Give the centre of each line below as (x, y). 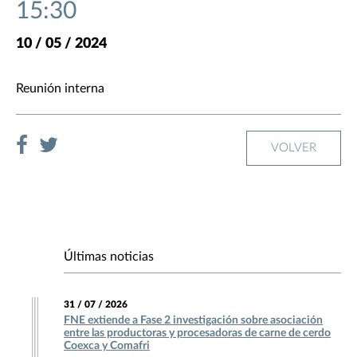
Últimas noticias (109, 257)
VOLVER (294, 148)
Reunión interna (60, 89)
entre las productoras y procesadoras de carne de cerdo (197, 333)
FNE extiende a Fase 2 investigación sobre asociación (193, 321)
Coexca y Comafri (107, 346)
